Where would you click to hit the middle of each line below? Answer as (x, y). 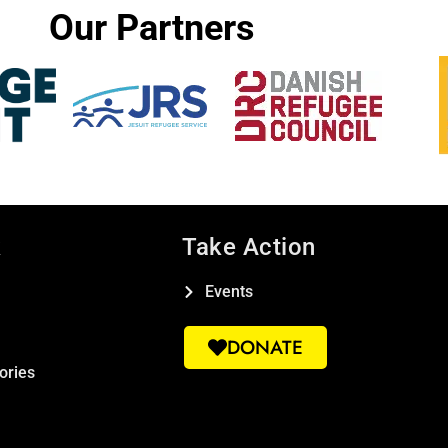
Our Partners (152, 28)
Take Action (249, 247)
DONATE (265, 348)
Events (228, 292)
